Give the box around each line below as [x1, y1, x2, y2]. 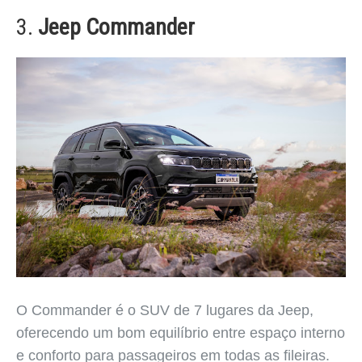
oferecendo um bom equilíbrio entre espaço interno [16, 324, 345, 341]
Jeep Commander [38, 13, 195, 40]
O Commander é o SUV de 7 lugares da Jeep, [16, 301, 314, 318]
